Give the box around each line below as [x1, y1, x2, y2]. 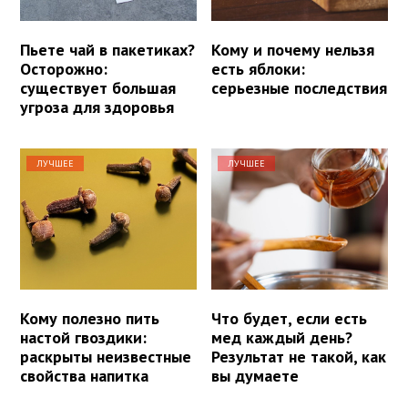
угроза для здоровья [20, 96, 174, 117]
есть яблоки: [211, 57, 306, 79]
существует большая [20, 76, 176, 98]
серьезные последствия [211, 76, 388, 98]
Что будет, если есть [211, 307, 368, 329]
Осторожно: [20, 57, 107, 79]
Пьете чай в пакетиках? [20, 38, 195, 60]
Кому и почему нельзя [211, 38, 375, 60]
